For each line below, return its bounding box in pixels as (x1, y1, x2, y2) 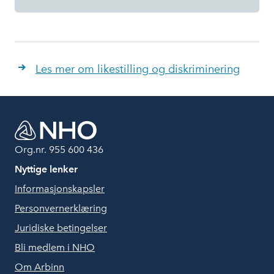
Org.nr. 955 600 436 (15, 144, 103, 155)
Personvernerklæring (15, 202, 107, 214)
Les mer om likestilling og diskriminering (35, 62, 240, 75)
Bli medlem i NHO (15, 242, 95, 253)
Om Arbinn (15, 261, 64, 273)
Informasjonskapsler (15, 183, 105, 194)
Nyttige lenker (15, 163, 78, 175)
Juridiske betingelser (15, 222, 107, 234)
